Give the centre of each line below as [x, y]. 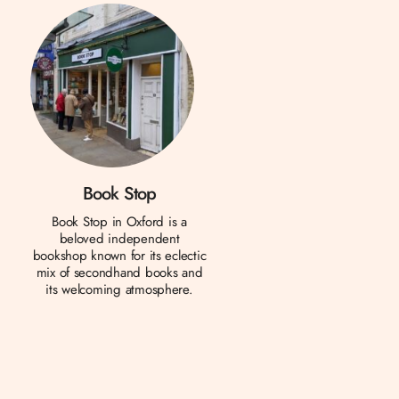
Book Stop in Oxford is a [119, 221]
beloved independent [119, 238]
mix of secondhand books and [119, 272]
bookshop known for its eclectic [119, 255]
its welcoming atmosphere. [119, 289]
